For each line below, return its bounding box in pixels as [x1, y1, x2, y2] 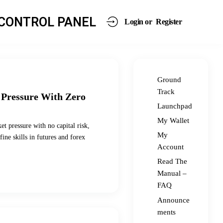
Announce [157, 196, 190, 204]
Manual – [157, 169, 187, 178]
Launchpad [157, 102, 192, 111]
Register [156, 17, 182, 26]
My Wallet [157, 116, 189, 125]
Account [157, 143, 184, 151]
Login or [124, 17, 152, 26]
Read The [157, 157, 187, 166]
